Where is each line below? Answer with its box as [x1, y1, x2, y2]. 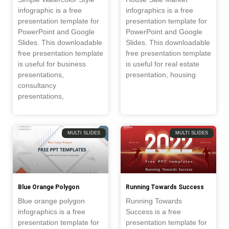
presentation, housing [126, 70, 196, 79]
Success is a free [126, 208, 181, 216]
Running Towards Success [126, 184, 204, 191]
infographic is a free [18, 6, 82, 14]
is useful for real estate [126, 59, 199, 68]
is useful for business [18, 59, 86, 68]
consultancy [18, 81, 56, 89]
